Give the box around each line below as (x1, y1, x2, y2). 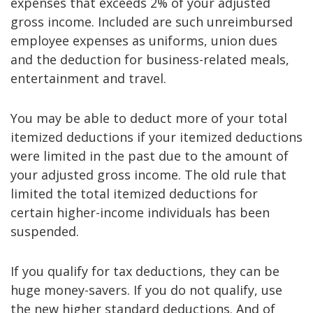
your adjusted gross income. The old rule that (10, 166, 286, 183)
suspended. (10, 222, 79, 240)
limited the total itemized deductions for (10, 184, 258, 202)
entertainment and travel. (10, 69, 166, 87)
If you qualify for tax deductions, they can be (10, 262, 279, 279)
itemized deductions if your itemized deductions (10, 128, 303, 145)
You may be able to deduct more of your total (10, 109, 287, 126)
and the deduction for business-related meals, (10, 50, 289, 68)
